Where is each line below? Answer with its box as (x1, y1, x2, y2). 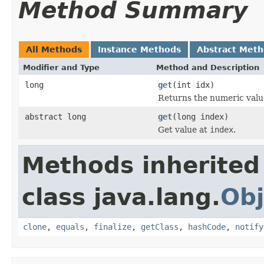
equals (56, 222, 84, 232)
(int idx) (172, 80, 214, 90)
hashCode (188, 222, 226, 232)
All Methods (26, 44, 82, 54)
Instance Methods (98, 44, 181, 54)
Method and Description (156, 62, 259, 72)
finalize (94, 222, 131, 232)
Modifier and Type (23, 62, 100, 72)
